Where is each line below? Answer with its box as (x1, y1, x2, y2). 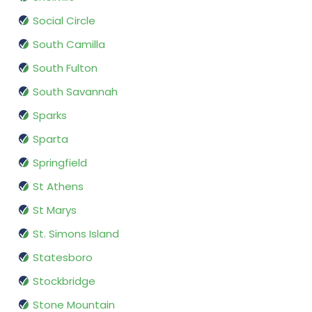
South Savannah (33, 84, 118, 100)
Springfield (33, 155, 87, 171)
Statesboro (33, 250, 93, 265)
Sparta (33, 132, 68, 147)
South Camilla (33, 37, 105, 52)
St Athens (33, 179, 84, 194)
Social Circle (33, 13, 95, 29)
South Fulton (33, 61, 97, 76)
